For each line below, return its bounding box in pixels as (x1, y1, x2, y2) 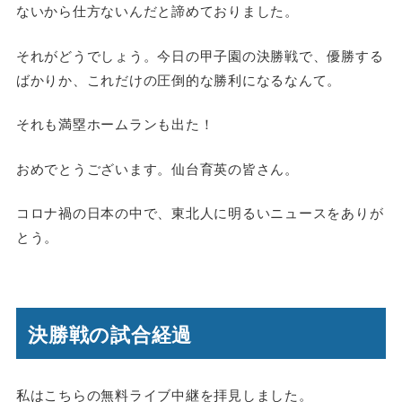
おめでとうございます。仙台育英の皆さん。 (15, 158, 299, 178)
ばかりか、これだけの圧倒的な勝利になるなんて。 (15, 69, 342, 89)
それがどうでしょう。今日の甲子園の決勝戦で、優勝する (15, 45, 384, 65)
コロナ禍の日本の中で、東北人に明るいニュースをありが (15, 203, 384, 223)
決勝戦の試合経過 (28, 319, 193, 348)
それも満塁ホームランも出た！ (15, 114, 214, 134)
